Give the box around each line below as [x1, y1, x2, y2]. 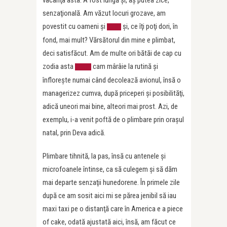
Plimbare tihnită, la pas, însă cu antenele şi [43, 152, 166, 161]
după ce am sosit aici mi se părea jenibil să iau [43, 191, 176, 200]
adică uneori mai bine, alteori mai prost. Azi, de [43, 102, 178, 111]
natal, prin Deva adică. [43, 128, 105, 137]
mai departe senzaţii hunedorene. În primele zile [43, 178, 180, 187]
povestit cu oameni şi [43, 22, 107, 31]
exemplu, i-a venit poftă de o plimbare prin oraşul [43, 115, 184, 124]
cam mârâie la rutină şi [91, 62, 158, 71]
